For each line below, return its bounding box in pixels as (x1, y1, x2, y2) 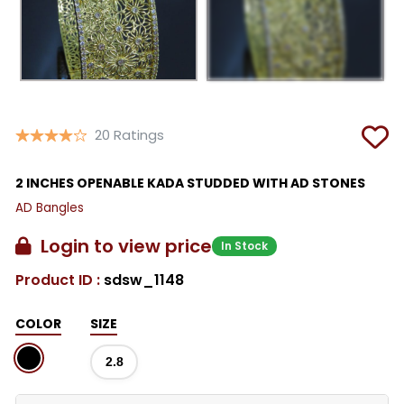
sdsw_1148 (104, 269, 184, 290)
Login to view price (32, 233, 212, 259)
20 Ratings (95, 125, 164, 144)
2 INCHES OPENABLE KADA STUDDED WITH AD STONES (15, 173, 365, 192)
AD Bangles (15, 198, 84, 216)
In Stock (221, 237, 268, 253)
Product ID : (15, 269, 104, 290)
